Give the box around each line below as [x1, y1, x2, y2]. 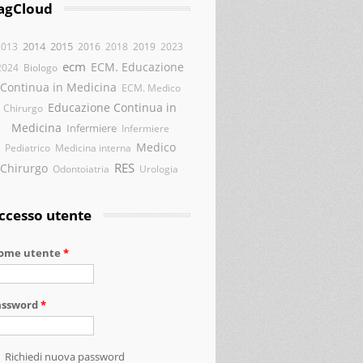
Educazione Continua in [48, 100, 177, 115]
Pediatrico [4, 141, 50, 154]
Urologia [139, 162, 178, 175]
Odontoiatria [52, 162, 109, 175]
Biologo [23, 61, 58, 75]
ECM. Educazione [91, 59, 184, 75]
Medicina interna [54, 141, 131, 154]
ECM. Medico [121, 81, 181, 94]
